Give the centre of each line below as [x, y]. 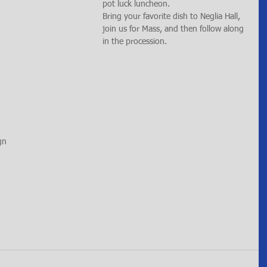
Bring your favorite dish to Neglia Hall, [173, 17]
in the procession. [135, 42]
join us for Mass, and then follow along [174, 29]
